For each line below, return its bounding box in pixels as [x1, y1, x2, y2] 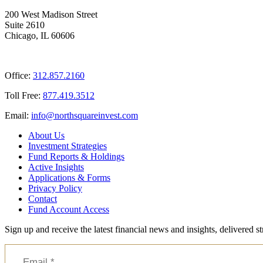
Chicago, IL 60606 [5, 31, 75, 41]
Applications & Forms [28, 173, 110, 183]
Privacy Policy [28, 183, 82, 194]
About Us [28, 130, 65, 141]
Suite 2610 [5, 20, 45, 31]
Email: [5, 110, 31, 121]
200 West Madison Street [5, 9, 97, 20]
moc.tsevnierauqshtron [55, 110, 138, 121]
